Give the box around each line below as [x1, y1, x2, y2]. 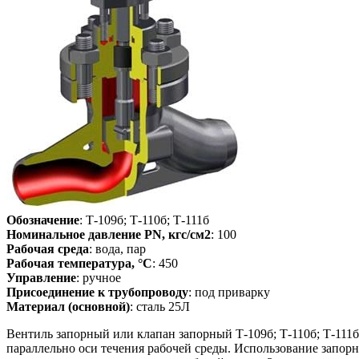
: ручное [76, 270, 121, 284]
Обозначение [6, 212, 79, 227]
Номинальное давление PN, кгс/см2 [6, 227, 211, 241]
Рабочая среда [6, 241, 89, 256]
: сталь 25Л [130, 299, 190, 313]
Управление [6, 270, 76, 284]
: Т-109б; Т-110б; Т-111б [79, 212, 209, 227]
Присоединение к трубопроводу [6, 284, 188, 299]
